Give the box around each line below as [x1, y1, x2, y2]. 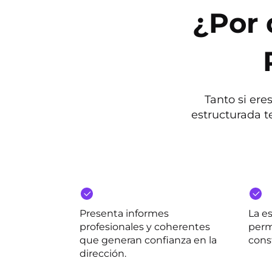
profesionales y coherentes [80, 221, 210, 233]
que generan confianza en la [80, 234, 217, 246]
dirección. [80, 248, 126, 259]
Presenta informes [80, 208, 169, 219]
